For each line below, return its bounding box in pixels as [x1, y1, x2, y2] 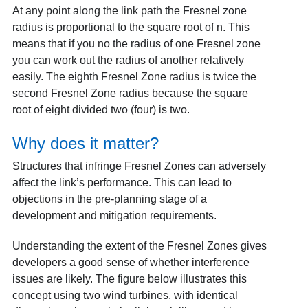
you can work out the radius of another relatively [12, 54, 244, 66]
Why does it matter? [12, 133, 159, 153]
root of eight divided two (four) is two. [12, 103, 195, 115]
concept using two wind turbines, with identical [12, 289, 238, 301]
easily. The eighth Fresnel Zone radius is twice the [12, 70, 256, 82]
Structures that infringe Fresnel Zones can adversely [12, 159, 266, 172]
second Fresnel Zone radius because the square [12, 87, 248, 99]
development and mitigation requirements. [12, 209, 217, 221]
